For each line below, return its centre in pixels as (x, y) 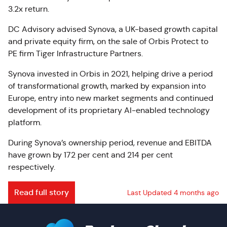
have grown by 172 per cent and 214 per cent (90, 155)
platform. (25, 122)
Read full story (42, 192)
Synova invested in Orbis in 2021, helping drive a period (110, 74)
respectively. (32, 167)
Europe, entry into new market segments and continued (111, 98)
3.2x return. (29, 9)
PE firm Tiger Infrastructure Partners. (75, 53)
